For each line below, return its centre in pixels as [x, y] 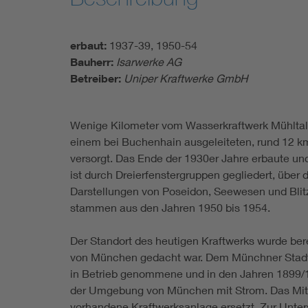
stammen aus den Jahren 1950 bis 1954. [170, 207]
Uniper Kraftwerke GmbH [186, 78]
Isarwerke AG [149, 61]
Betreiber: [97, 78]
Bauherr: [93, 62]
